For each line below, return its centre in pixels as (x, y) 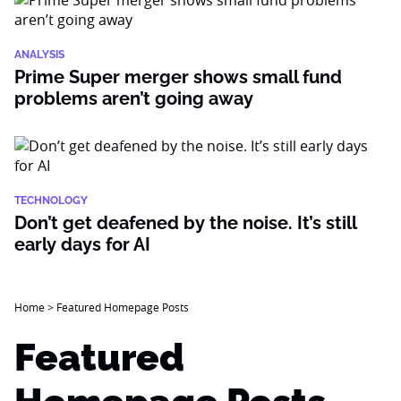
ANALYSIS (39, 55)
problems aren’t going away (134, 98)
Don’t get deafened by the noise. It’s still (185, 223)
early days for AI (82, 244)
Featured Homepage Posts (123, 307)
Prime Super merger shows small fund (178, 77)
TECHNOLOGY (51, 200)
